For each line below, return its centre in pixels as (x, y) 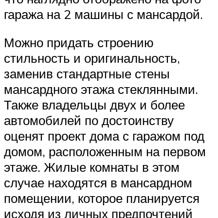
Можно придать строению (79, 43)
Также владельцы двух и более (94, 105)
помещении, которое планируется (102, 198)
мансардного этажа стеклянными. (101, 89)
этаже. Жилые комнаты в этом (92, 167)
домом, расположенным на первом (105, 152)
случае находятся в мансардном (98, 183)
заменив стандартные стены (87, 74)
